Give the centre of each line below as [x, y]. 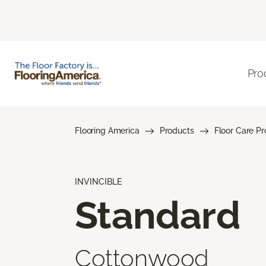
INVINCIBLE [98, 181]
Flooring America [107, 130]
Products [177, 130]
